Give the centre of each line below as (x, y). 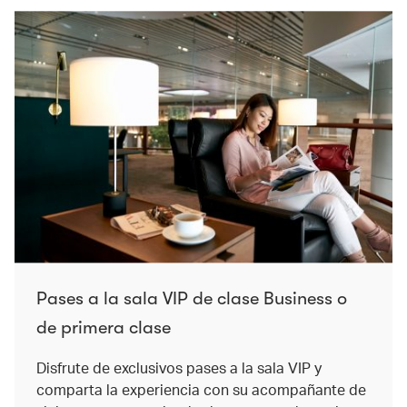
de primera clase (104, 328)
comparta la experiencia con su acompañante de (201, 390)
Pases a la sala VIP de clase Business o (192, 299)
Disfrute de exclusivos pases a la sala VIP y (179, 368)
